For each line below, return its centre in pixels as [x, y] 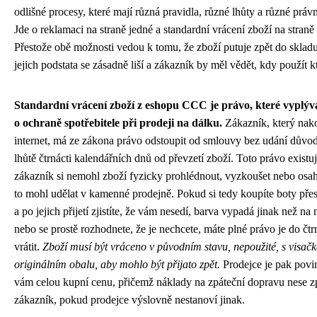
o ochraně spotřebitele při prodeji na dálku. [118, 122]
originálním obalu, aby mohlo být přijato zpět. [117, 264]
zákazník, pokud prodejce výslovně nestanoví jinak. [129, 299]
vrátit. [28, 246]
